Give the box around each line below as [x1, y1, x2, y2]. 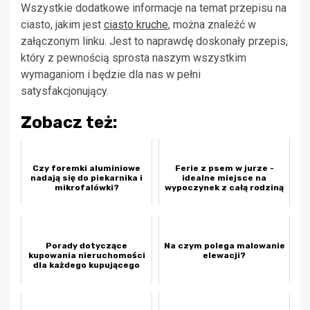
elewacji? [203, 250, 246, 261]
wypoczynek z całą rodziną [165, 183, 284, 193]
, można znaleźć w [168, 18, 256, 32]
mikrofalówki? [54, 183, 119, 193]
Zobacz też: [21, 113, 118, 133]
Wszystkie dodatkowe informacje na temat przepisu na [21, 1, 286, 15]
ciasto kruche [104, 18, 168, 32]
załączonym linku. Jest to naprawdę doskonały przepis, [21, 35, 288, 48]
